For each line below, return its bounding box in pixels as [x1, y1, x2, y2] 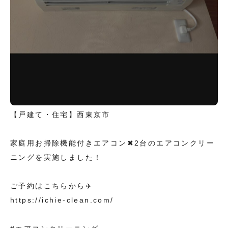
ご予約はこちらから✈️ [10, 182, 93, 190]
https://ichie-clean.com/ [10, 196, 114, 205]
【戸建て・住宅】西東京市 [10, 110, 110, 119]
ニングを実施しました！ [10, 153, 102, 162]
